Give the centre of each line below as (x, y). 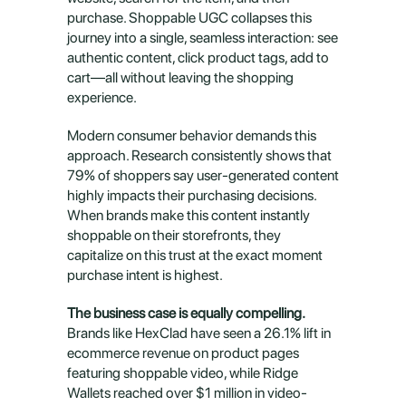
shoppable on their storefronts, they (174, 235)
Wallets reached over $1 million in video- (187, 393)
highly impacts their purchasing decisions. (192, 195)
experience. (102, 97)
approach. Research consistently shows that (199, 155)
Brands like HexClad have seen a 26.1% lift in (199, 333)
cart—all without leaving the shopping (180, 77)
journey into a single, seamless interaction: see (203, 38)
